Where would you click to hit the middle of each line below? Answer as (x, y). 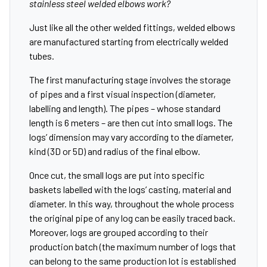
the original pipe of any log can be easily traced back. (132, 218)
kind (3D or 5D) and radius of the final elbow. (115, 151)
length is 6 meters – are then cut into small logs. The (131, 122)
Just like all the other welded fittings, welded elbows (132, 27)
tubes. (42, 56)
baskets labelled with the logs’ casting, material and (130, 189)
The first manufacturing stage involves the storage (130, 80)
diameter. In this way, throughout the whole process (132, 204)
